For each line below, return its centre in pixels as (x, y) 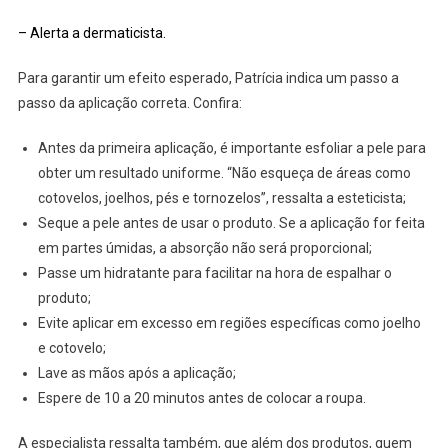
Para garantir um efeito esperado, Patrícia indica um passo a (208, 77)
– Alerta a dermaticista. (91, 32)
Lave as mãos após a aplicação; (136, 372)
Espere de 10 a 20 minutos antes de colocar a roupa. (201, 397)
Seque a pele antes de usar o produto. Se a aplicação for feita (231, 222)
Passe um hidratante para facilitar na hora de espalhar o (214, 272)
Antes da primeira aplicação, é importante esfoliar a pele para (231, 147)
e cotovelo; (71, 347)
